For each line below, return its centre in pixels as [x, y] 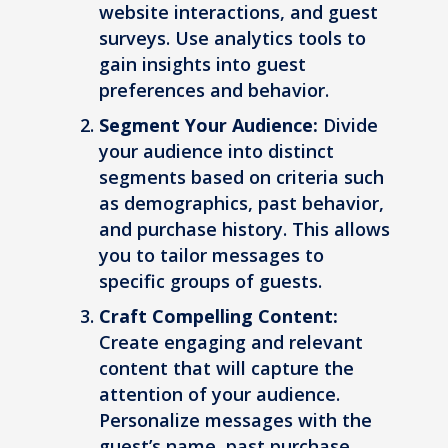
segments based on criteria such [241, 177]
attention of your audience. [219, 394]
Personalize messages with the [235, 420]
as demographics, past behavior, [241, 203]
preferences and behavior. [214, 90]
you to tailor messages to [211, 255]
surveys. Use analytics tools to [232, 38]
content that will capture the [226, 368]
